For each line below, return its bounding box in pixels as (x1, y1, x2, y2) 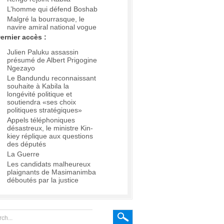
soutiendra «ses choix (7, 98, 76, 106)
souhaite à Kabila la (7, 82, 69, 90)
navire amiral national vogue (7, 23, 96, 31)
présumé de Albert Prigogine (7, 56, 97, 64)
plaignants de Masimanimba (7, 168, 96, 176)
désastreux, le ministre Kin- (7, 124, 93, 132)
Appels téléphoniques (7, 116, 75, 124)
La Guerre (7, 150, 39, 158)
